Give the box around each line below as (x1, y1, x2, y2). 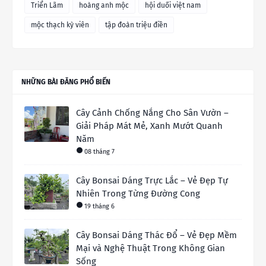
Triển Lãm (31, 1, 63, 9)
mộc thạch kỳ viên (31, 21, 89, 29)
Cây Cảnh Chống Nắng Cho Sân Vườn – (76, 107, 229, 118)
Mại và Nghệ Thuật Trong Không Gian (76, 243, 225, 254)
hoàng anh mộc (79, 1, 129, 9)
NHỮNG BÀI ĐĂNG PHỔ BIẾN (21, 78, 110, 86)
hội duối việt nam (145, 1, 201, 9)
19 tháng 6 (84, 202, 115, 210)
